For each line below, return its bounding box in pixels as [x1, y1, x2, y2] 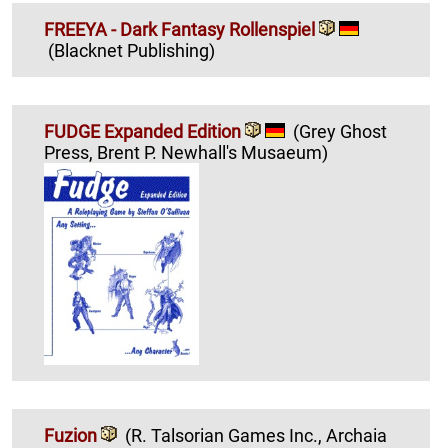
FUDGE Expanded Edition [44, 121, 245, 143]
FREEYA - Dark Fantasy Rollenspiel [44, 19, 319, 41]
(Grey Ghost [293, 121, 387, 143]
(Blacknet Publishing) [48, 40, 215, 62]
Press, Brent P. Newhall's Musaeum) [97, 142, 328, 164]
